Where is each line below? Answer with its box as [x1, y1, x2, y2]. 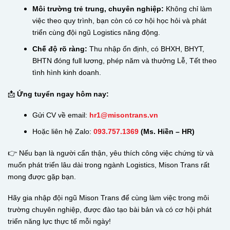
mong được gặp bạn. [8, 172, 76, 181]
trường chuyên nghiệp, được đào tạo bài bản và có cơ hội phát [8, 205, 212, 214]
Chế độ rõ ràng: [32, 44, 87, 53]
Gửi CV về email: [32, 111, 89, 120]
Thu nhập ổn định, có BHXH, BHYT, [87, 44, 204, 53]
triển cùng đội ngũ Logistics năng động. [32, 28, 160, 37]
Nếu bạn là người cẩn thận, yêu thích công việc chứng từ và [19, 148, 214, 157]
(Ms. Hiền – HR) [138, 127, 195, 136]
